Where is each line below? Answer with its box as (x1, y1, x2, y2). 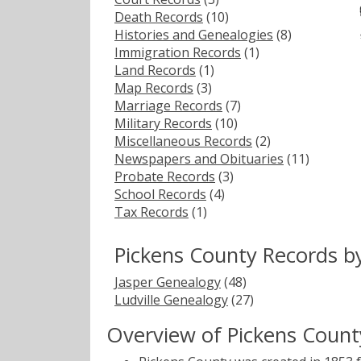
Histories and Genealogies (114, 25, 273, 44)
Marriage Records (114, 96, 222, 114)
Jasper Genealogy (114, 272, 221, 291)
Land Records (114, 60, 196, 79)
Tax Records (114, 202, 189, 221)
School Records (114, 185, 206, 203)
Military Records (114, 114, 212, 132)
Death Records (114, 7, 203, 26)
